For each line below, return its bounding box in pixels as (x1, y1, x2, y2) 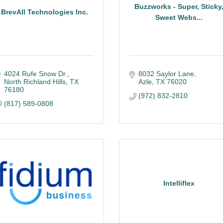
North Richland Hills (3, 78, 66, 86)
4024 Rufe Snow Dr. (3, 70, 67, 78)
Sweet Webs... (155, 13, 203, 21)
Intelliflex (163, 179, 195, 187)
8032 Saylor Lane (138, 70, 194, 78)
